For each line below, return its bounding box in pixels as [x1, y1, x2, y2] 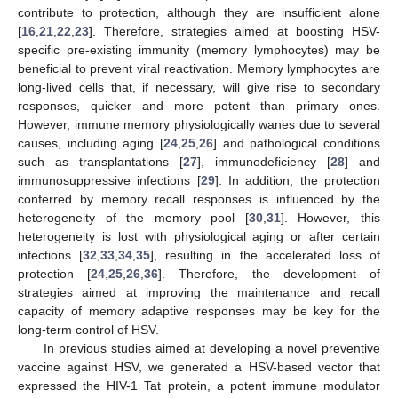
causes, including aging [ [18, 135, 163, 150]
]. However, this [280, 210, 381, 225]
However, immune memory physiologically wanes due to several [18, 116, 380, 131]
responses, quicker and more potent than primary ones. [18, 98, 380, 113]
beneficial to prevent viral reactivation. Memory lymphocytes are [18, 60, 380, 76]
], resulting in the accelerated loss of [150, 247, 381, 262]
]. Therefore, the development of [158, 266, 381, 281]
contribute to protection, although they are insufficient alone [18, 4, 380, 20]
